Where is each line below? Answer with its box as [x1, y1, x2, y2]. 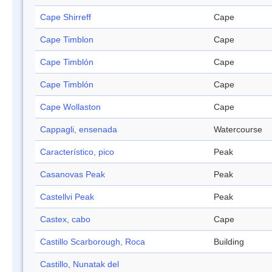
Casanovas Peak [40, 169, 105, 180]
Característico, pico [40, 147, 114, 157]
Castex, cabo [40, 214, 90, 225]
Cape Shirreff [40, 12, 91, 22]
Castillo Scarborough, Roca [40, 237, 145, 247]
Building [214, 237, 244, 247]
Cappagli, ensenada [40, 124, 117, 135]
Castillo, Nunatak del [40, 259, 119, 270]
